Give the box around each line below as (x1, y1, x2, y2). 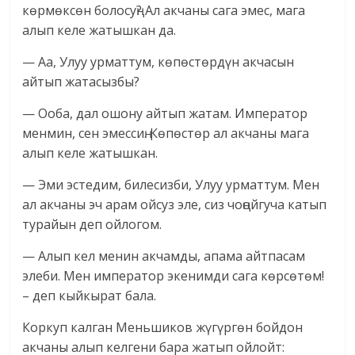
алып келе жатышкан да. (22, 21, 177, 40)
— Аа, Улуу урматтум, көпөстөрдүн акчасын (22, 53, 295, 71)
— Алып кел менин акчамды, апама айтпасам (22, 247, 306, 265)
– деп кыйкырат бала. (22, 287, 157, 305)
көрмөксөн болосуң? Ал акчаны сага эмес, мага (22, 2, 306, 20)
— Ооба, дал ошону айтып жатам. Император (22, 105, 308, 123)
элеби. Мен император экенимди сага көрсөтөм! (22, 267, 325, 285)
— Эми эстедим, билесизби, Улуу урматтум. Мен (22, 176, 320, 194)
